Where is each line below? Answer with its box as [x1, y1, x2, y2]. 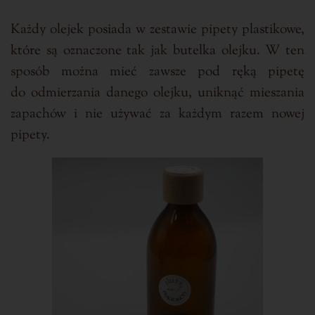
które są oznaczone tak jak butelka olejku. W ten [11, 41, 304, 61]
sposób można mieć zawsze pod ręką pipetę [11, 63, 304, 82]
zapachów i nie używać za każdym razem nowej [11, 105, 304, 124]
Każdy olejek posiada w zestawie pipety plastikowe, [11, 20, 304, 40]
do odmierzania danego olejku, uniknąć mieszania [11, 84, 304, 103]
